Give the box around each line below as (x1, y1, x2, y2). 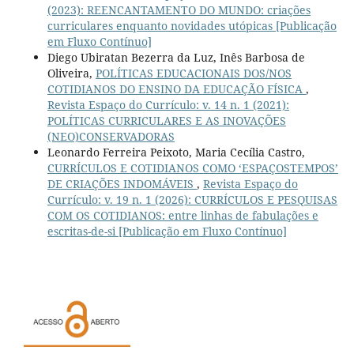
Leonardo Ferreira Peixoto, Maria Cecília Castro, (47, 144, 305, 160)
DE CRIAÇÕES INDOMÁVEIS (47, 175, 197, 191)
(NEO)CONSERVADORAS (47, 128, 175, 144)
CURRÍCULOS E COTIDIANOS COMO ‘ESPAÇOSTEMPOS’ (47, 160, 338, 175)
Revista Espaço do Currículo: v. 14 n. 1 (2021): (47, 96, 289, 112)
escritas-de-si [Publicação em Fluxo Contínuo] (47, 223, 287, 239)
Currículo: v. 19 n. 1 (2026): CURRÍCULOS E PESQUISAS (47, 191, 337, 207)
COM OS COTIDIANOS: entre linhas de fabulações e (47, 207, 318, 223)
